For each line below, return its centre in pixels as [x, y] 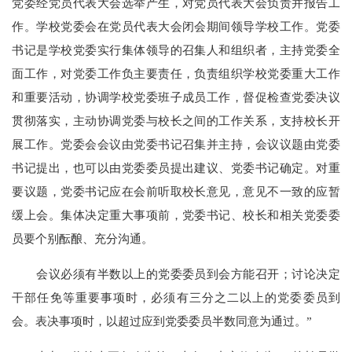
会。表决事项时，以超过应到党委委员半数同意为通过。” [162, 321]
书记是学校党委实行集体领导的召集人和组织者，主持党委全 [176, 49]
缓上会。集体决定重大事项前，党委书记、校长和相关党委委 [176, 214]
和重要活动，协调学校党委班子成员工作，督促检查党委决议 [176, 97]
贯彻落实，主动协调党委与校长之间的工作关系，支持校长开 [176, 120]
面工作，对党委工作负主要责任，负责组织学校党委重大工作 [176, 73]
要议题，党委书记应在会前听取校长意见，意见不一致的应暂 [176, 191]
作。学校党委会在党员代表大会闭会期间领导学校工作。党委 [176, 26]
